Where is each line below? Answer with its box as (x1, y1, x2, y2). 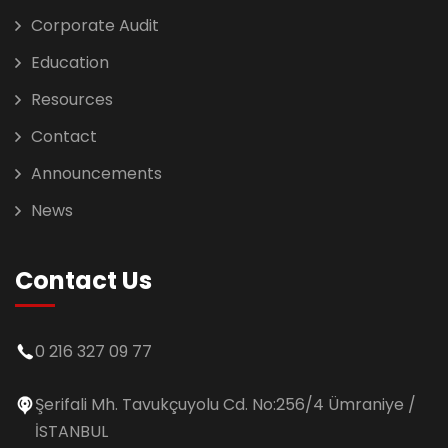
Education (31, 51, 109, 74)
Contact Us (15, 264, 152, 297)
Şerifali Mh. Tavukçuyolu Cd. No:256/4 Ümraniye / (35, 393, 416, 416)
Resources (31, 88, 113, 111)
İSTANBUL (35, 420, 108, 443)
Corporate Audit (31, 14, 159, 37)
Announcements (31, 162, 162, 185)
